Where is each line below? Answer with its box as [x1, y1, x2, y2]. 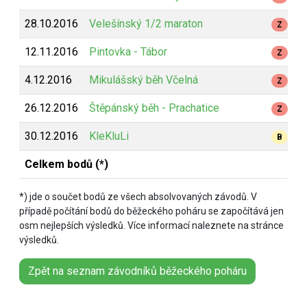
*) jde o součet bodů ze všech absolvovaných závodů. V [19, 191, 257, 202]
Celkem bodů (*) [25, 158, 108, 171]
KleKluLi [89, 130, 129, 143]
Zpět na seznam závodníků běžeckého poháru [28, 265, 247, 278]
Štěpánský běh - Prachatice [89, 101, 219, 114]
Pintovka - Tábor [89, 45, 167, 58]
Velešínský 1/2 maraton [89, 17, 203, 30]
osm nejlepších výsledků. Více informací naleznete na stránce [19, 220, 284, 231]
